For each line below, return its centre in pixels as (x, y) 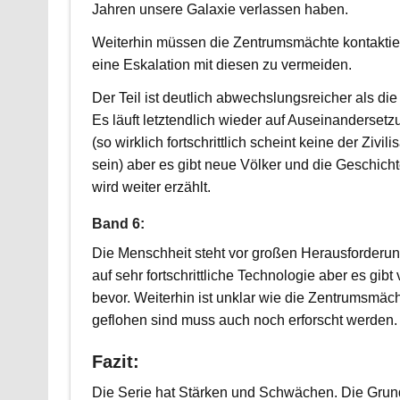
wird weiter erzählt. (151, 187)
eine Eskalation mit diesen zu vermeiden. (221, 64)
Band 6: (118, 223)
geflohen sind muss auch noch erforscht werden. (244, 320)
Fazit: (115, 361)
